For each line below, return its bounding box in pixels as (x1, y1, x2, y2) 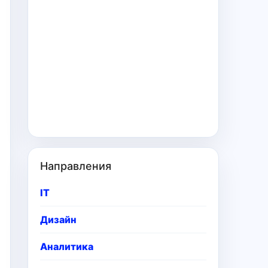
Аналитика (40, 240, 93, 252)
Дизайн (40, 214, 77, 226)
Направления (40, 160, 111, 172)
